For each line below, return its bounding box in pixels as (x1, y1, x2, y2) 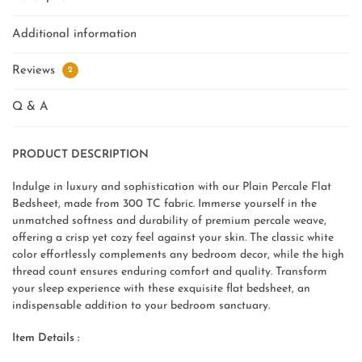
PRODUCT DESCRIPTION (12, 148, 149, 161)
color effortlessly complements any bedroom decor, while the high (12, 249, 344, 261)
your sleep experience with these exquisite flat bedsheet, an (12, 283, 310, 295)
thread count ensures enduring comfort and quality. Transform (12, 266, 327, 278)
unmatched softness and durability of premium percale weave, (12, 215, 326, 227)
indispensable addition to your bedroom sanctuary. (12, 300, 270, 312)
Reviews (12, 65, 59, 77)
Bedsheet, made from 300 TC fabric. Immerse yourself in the (12, 198, 317, 210)
